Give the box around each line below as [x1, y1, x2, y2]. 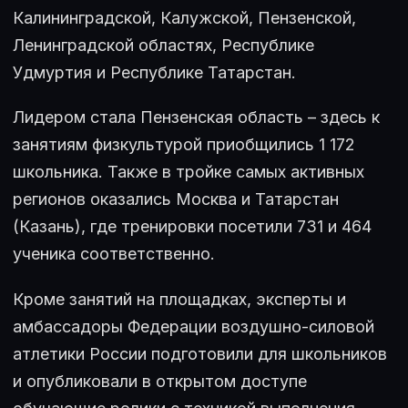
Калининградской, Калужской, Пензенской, [13, 7, 356, 27]
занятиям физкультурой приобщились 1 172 [13, 135, 355, 155]
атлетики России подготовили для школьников [13, 344, 387, 364]
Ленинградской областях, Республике [13, 35, 314, 55]
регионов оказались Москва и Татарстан [13, 189, 339, 209]
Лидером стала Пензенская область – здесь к [13, 107, 380, 127]
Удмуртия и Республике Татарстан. [13, 62, 296, 82]
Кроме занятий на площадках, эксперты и [13, 290, 346, 310]
